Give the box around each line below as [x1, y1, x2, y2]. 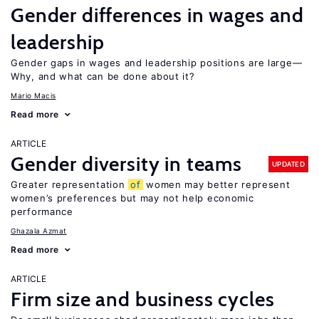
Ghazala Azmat [11, 226, 67, 235]
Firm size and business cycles [11, 287, 275, 311]
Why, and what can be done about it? [11, 70, 195, 82]
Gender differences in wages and [11, 3, 305, 27]
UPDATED [271, 159, 305, 169]
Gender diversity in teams [11, 152, 242, 176]
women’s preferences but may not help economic [11, 192, 254, 204]
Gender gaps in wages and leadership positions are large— [11, 57, 303, 68]
